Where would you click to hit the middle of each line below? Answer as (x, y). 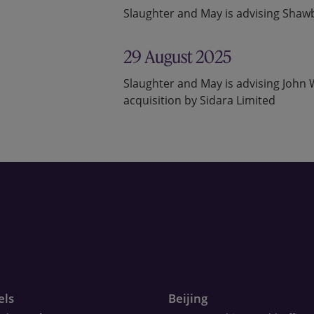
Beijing (188, 299)
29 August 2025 (177, 57)
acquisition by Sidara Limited (199, 101)
